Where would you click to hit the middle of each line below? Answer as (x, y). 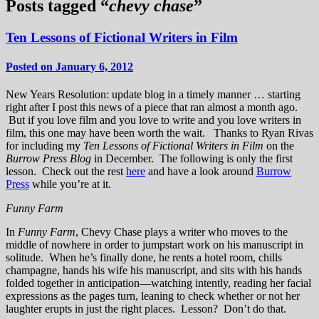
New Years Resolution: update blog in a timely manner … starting (153, 95)
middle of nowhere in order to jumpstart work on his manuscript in (155, 245)
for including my (45, 146)
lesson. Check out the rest (66, 172)
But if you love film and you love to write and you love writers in (153, 120)
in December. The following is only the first (192, 159)
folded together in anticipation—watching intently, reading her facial (158, 283)
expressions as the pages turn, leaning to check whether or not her (153, 296)
